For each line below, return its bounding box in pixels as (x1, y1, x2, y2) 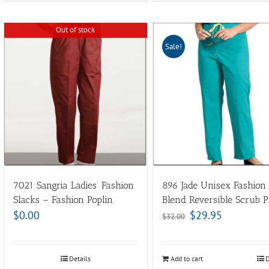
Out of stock (55, 24, 95, 35)
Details (68, 254, 91, 264)
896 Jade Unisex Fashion (162, 180, 266, 192)
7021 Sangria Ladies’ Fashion (13, 180, 134, 192)
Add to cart (170, 254, 203, 264)
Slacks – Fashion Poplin (13, 194, 113, 206)
